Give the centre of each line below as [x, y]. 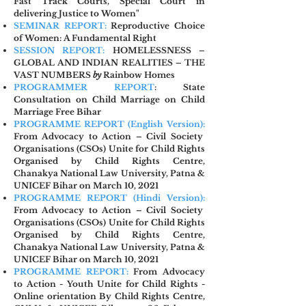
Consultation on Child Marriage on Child [109, 99]
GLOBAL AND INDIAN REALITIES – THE [109, 62]
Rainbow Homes [139, 75]
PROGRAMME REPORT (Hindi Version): [109, 198]
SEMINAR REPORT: [60, 26]
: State [180, 87]
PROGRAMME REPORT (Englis [85, 124]
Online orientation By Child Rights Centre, [109, 296]
